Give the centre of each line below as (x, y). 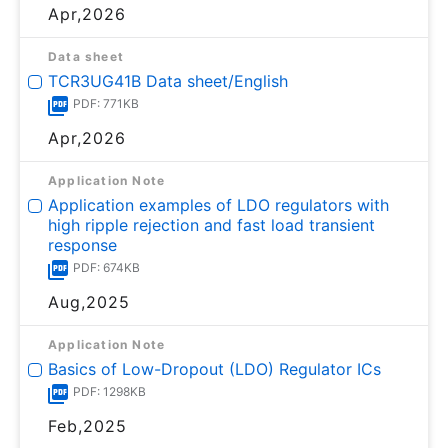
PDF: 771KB (106, 103)
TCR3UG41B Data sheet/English (168, 80)
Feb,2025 (87, 425)
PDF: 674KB (106, 267)
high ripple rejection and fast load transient (211, 224)
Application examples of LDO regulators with (218, 204)
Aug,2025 (89, 301)
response (82, 244)
